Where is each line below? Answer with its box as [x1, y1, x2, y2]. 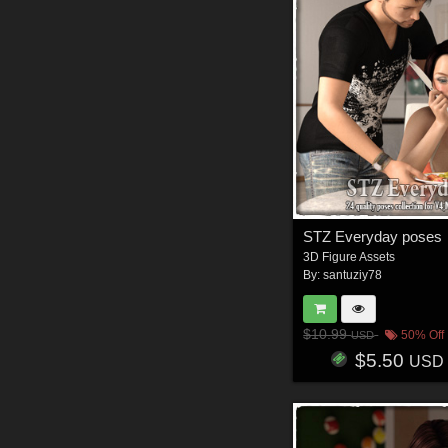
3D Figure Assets [303, 250, 396, 265]
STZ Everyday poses [303, 228, 443, 246]
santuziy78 [323, 268, 383, 283]
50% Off [398, 327, 445, 342]
